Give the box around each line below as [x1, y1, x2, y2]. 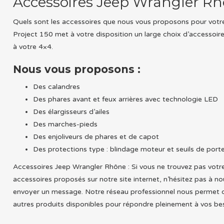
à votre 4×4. [13, 42, 53, 51]
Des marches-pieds [33, 119, 98, 128]
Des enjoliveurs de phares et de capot [33, 132, 159, 141]
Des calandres [33, 82, 80, 91]
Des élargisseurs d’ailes [33, 107, 110, 116]
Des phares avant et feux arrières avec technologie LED [33, 94, 218, 103]
